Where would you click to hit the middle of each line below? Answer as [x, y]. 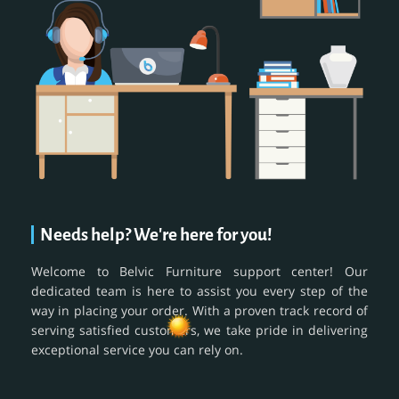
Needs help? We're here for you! [156, 234]
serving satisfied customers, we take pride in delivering [199, 330]
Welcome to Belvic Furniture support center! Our [199, 271]
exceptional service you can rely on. [137, 349]
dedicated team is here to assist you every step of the [199, 290]
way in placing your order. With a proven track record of [199, 310]
